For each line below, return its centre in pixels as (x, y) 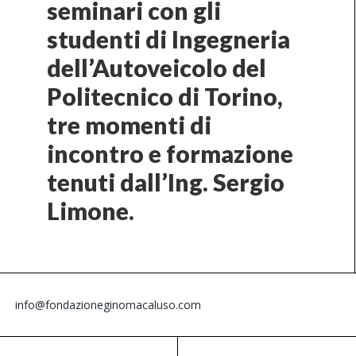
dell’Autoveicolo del (157, 67)
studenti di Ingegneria (168, 39)
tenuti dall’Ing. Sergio (166, 182)
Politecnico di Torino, (165, 96)
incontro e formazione (170, 153)
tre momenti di (129, 124)
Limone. (91, 210)
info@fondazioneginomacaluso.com (108, 304)
